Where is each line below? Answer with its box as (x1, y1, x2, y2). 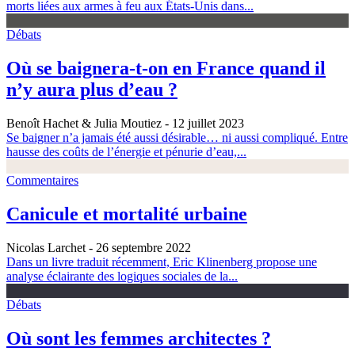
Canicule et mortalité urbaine (6, 204, 247, 225)
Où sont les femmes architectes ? (6, 327, 271, 349)
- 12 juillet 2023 (162, 116, 244, 131)
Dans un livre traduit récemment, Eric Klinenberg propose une (6, 254, 317, 269)
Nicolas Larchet (6, 240, 86, 254)
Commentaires (6, 174, 78, 188)
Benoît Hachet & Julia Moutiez (6, 116, 162, 131)
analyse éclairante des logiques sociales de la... (6, 269, 238, 283)
